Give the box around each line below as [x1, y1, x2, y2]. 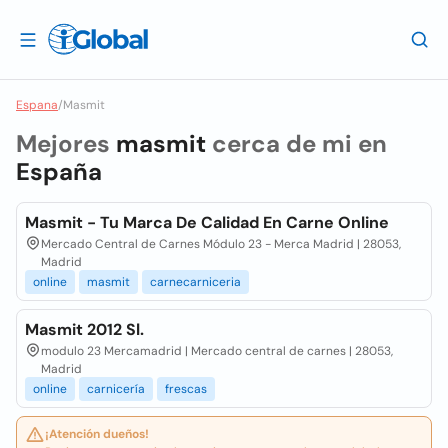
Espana [16, 97, 58, 113]
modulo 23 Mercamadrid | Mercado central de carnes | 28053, [41, 343, 393, 359]
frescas [165, 381, 207, 397]
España [16, 156, 102, 187]
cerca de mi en [206, 128, 387, 159]
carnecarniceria [150, 274, 241, 290]
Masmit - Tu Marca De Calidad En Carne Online [25, 212, 389, 233]
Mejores [16, 128, 116, 159]
